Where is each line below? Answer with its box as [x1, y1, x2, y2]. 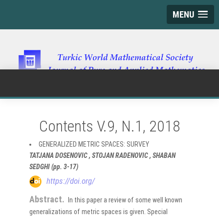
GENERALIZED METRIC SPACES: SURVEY [39, 140, 149, 148]
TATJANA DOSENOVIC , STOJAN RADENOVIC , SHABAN [29, 151, 175, 159]
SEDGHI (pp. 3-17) [29, 162, 78, 171]
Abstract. [29, 194, 65, 205]
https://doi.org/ [46, 175, 95, 186]
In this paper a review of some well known [68, 196, 182, 204]
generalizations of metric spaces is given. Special [29, 208, 168, 216]
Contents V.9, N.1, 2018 [39, 116, 180, 135]
